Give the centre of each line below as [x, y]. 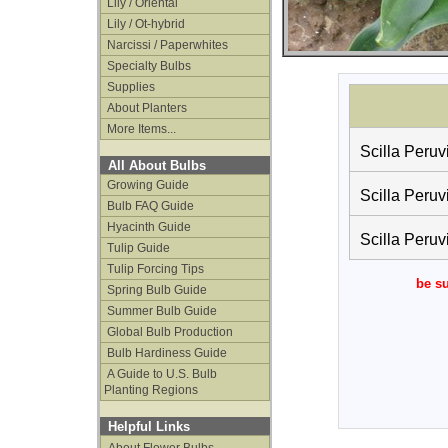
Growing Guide [146, 185]
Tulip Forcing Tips [154, 269]
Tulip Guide [137, 248]
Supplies [129, 87]
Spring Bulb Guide [155, 290]
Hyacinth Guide [147, 227]
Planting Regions [151, 390]
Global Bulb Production [168, 332]
